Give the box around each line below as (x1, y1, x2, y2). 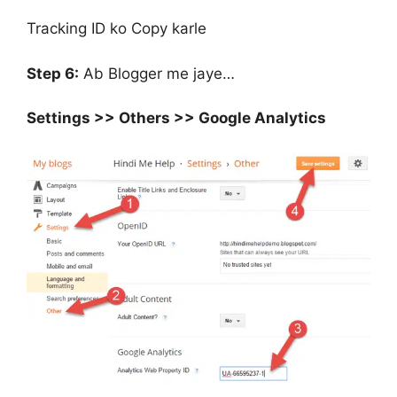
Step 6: (27, 64, 79, 82)
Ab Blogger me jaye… (79, 64, 235, 82)
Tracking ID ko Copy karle (27, 19, 206, 38)
